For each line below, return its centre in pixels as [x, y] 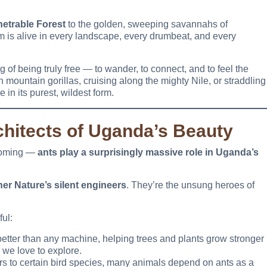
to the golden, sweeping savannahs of [147, 24]
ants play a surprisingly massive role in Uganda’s [148, 153]
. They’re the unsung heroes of [190, 185]
